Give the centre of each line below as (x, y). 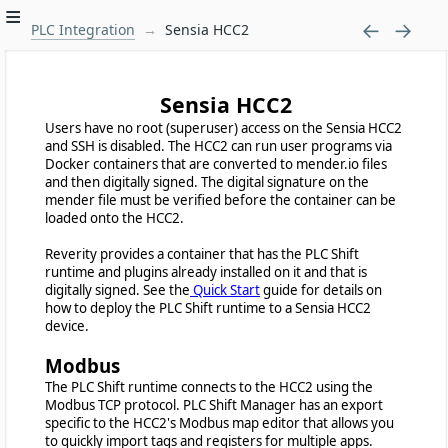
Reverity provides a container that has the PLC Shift (202, 254)
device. (67, 326)
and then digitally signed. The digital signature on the (207, 182)
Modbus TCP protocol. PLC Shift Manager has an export (214, 405)
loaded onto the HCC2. (114, 218)
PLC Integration (82, 29)
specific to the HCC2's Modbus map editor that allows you (219, 423)
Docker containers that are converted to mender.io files (216, 164)
